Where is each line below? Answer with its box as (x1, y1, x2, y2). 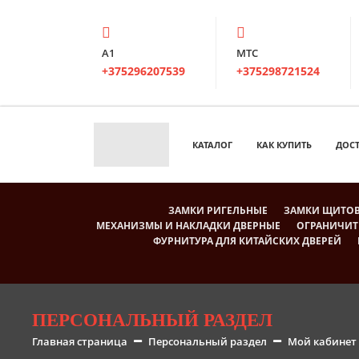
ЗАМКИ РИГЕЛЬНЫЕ (168, 203, 268, 217)
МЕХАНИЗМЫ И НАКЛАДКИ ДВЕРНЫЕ (96, 218, 281, 232)
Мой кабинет (287, 333, 357, 349)
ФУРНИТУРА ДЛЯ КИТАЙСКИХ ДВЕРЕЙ (152, 233, 341, 248)
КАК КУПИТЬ (256, 138, 312, 151)
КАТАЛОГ (192, 138, 232, 151)
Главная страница (31, 333, 127, 349)
